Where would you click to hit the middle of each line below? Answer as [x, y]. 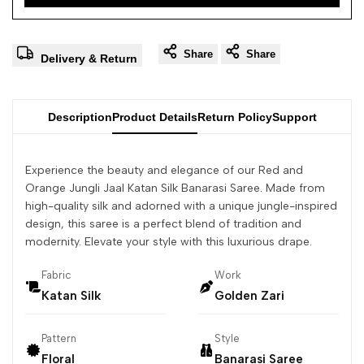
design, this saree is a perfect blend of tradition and [163, 224]
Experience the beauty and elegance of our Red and [164, 171]
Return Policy [234, 117]
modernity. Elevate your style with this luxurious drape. [169, 242]
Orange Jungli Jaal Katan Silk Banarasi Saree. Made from [175, 188]
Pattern [59, 339]
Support [294, 117]
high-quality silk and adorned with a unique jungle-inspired [181, 206]
